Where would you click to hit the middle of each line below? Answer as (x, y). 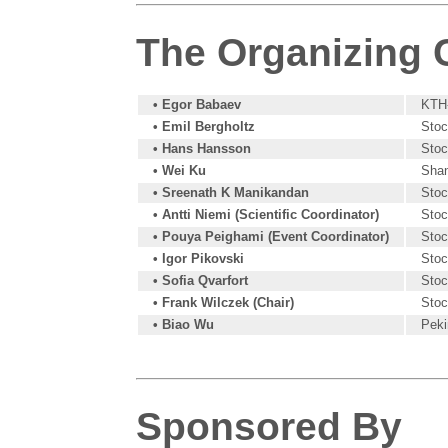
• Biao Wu (184, 324)
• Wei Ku (180, 170)
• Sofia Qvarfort (201, 280)
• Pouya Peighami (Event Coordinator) (271, 236)
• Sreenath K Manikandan (231, 192)
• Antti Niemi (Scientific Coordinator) (266, 214)
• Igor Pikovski (199, 258)
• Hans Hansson (202, 148)
